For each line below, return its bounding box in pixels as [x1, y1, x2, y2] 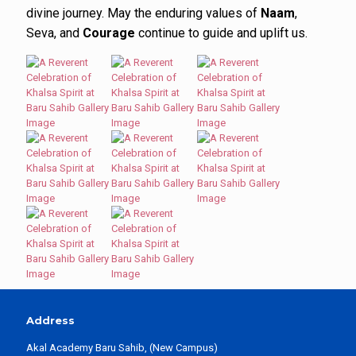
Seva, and [26, 25, 83, 41]
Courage [83, 25, 135, 41]
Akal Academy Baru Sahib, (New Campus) [26, 342, 218, 354]
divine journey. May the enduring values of [26, 6, 261, 21]
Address [26, 314, 75, 327]
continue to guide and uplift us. [135, 25, 308, 41]
